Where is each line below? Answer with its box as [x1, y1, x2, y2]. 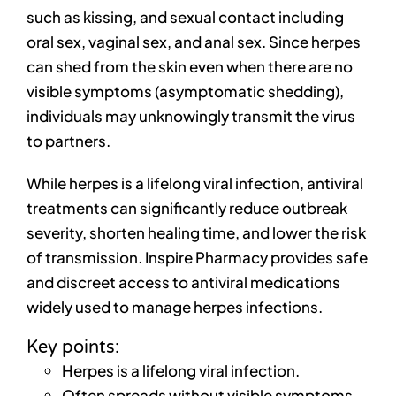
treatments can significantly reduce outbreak [26, 198, 347, 218]
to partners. [26, 131, 110, 151]
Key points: [26, 337, 119, 359]
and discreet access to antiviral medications [26, 272, 340, 293]
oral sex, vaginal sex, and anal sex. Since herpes [26, 32, 361, 52]
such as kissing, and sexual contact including [26, 7, 344, 27]
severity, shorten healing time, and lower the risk [26, 223, 366, 243]
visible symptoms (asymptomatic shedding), [26, 81, 344, 102]
